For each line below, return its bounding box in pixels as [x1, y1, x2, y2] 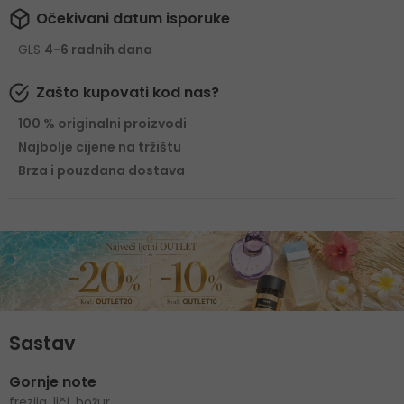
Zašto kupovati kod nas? [36, 82, 219, 104]
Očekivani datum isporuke [36, 8, 230, 30]
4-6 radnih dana [44, 41, 152, 60]
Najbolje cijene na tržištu [18, 138, 181, 157]
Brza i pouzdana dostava [18, 161, 185, 180]
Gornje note [9, 371, 96, 392]
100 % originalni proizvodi [18, 115, 187, 133]
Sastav [9, 329, 76, 356]
